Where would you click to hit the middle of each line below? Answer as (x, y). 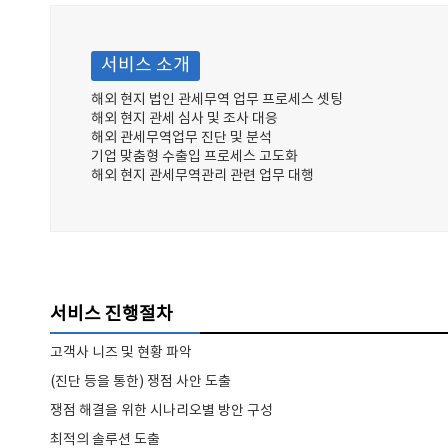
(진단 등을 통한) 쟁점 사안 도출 (140, 382)
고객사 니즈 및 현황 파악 (121, 353)
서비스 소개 (145, 65)
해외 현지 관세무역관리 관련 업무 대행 (202, 176)
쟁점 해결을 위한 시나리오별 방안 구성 (161, 411)
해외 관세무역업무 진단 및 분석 (181, 138)
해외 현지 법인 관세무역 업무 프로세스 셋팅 (217, 100)
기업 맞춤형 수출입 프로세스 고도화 (194, 157)
